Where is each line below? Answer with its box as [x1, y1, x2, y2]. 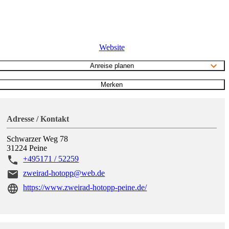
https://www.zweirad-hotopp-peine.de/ [23, 183, 147, 192]
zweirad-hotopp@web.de [23, 169, 105, 178]
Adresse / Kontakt [7, 114, 70, 124]
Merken [101, 81, 123, 89]
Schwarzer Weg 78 [7, 134, 68, 144]
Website [99, 43, 125, 52]
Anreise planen [89, 62, 134, 70]
